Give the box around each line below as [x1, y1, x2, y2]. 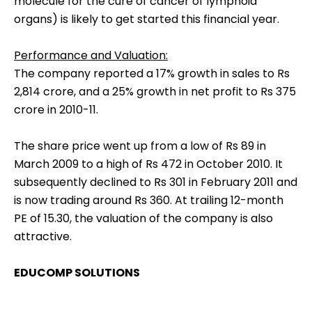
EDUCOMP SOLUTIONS [14, 265, 140, 281]
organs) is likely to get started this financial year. [14, 11, 279, 28]
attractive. [14, 228, 72, 245]
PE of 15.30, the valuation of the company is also [14, 210, 273, 227]
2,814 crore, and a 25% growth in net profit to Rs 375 [14, 84, 296, 100]
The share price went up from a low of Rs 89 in [14, 138, 266, 155]
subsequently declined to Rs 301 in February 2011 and [14, 174, 297, 191]
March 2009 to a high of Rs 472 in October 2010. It [14, 156, 283, 173]
